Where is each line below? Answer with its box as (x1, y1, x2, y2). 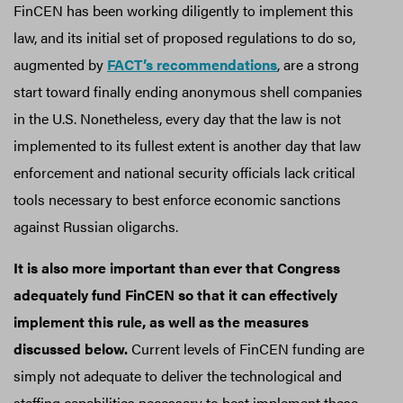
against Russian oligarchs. (13, 215, 178, 237)
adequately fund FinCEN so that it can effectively (13, 283, 337, 305)
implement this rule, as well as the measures (13, 310, 309, 332)
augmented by (13, 53, 107, 75)
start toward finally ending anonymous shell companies (13, 80, 363, 102)
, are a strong (277, 53, 359, 75)
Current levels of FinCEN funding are (131, 337, 364, 359)
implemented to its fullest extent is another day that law (13, 134, 361, 156)
